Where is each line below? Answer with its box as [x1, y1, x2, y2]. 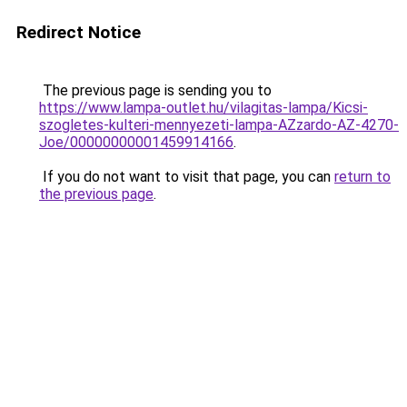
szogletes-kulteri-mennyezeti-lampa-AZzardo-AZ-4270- [39, 116, 399, 134]
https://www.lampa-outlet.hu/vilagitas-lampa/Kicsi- [39, 99, 368, 116]
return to [334, 168, 391, 185]
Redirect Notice [16, 22, 141, 43]
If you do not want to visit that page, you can [39, 168, 334, 185]
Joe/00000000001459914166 [39, 134, 233, 151]
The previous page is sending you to [39, 82, 272, 99]
